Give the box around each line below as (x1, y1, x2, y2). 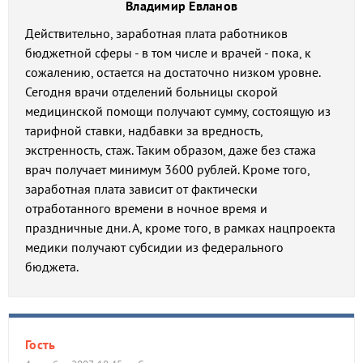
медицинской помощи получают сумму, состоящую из (25, 103, 331, 119)
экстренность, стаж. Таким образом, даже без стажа (25, 142, 316, 158)
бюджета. (25, 258, 79, 275)
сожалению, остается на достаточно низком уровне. (25, 64, 320, 80)
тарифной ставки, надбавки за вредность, (25, 122, 263, 139)
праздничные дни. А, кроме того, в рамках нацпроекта (25, 220, 335, 236)
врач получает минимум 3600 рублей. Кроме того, (25, 161, 310, 177)
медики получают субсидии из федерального (25, 239, 284, 255)
